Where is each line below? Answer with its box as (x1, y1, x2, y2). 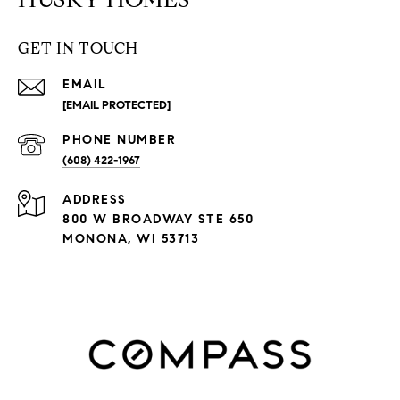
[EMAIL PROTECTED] (62, 97, 171, 112)
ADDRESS (62, 191, 127, 207)
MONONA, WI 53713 (62, 230, 199, 246)
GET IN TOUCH (18, 37, 138, 58)
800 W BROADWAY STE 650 (62, 211, 254, 227)
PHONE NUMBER (62, 131, 176, 147)
